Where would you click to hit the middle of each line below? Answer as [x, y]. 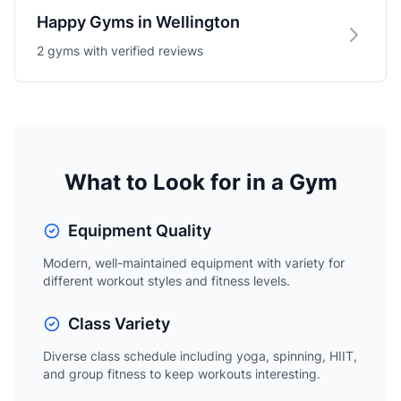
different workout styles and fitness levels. [166, 281]
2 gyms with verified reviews [120, 51]
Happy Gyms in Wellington [138, 22]
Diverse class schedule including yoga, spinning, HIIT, [200, 356]
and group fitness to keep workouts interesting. [182, 374]
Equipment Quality [140, 230]
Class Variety [119, 324]
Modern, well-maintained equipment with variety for [194, 263]
